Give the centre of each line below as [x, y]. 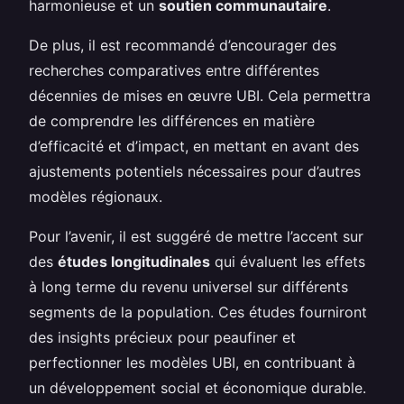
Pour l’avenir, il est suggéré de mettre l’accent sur [196, 236]
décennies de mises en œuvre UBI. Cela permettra [200, 95]
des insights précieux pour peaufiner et [162, 337]
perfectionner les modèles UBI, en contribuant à [192, 362]
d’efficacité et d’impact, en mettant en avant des [194, 146]
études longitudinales [134, 261]
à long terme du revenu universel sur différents [188, 286]
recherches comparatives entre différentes [174, 70]
